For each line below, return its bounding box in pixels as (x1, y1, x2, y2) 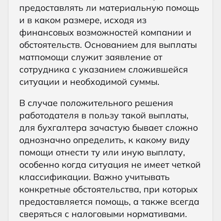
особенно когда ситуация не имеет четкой (19, 158, 201, 170)
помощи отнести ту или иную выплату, (19, 146, 185, 158)
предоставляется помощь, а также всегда (19, 195, 199, 207)
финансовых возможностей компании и (19, 26, 191, 38)
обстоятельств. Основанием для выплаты (19, 38, 197, 50)
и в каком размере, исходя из (19, 14, 147, 26)
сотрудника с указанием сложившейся (19, 63, 188, 75)
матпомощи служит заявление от (19, 51, 162, 63)
